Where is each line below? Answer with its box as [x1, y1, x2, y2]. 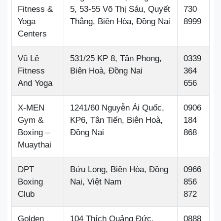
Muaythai [18, 140, 51, 149]
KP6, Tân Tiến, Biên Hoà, [70, 115, 163, 125]
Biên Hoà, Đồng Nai [70, 66, 143, 75]
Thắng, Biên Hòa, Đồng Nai [70, 17, 170, 26]
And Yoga [18, 78, 52, 88]
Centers [18, 29, 47, 38]
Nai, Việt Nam [70, 177, 121, 186]
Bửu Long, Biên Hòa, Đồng [70, 165, 168, 174]
